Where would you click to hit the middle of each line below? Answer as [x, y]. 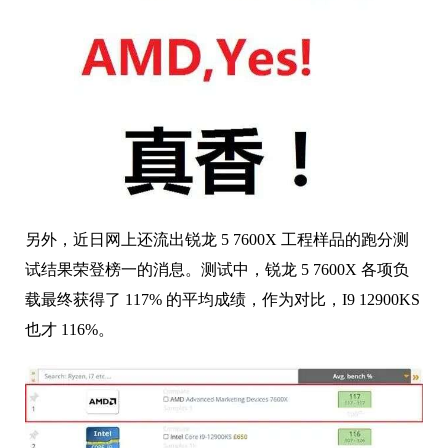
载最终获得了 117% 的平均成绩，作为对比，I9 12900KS [222, 300]
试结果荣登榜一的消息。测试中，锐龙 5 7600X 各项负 [217, 270]
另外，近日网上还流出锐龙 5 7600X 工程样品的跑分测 [217, 240]
